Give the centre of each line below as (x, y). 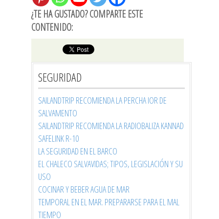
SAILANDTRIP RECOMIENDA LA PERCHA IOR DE (102, 100)
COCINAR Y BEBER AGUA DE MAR (84, 189)
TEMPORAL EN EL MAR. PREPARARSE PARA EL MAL (109, 202)
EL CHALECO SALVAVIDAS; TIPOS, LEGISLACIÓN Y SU (110, 164)
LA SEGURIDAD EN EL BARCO (78, 151)
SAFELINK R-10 (58, 139)
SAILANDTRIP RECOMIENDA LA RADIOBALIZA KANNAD (111, 126)
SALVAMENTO (58, 113)
